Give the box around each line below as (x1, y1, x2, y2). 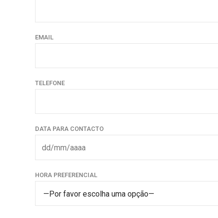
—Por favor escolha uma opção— (43, 189, 154, 199)
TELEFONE (35, 79, 65, 87)
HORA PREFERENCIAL (35, 171, 97, 179)
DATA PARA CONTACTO (35, 125, 104, 133)
